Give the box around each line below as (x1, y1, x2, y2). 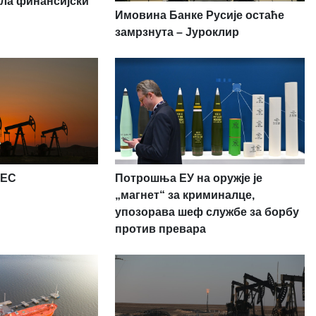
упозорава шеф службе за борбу (114, 206, 299, 219)
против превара (114, 223, 206, 236)
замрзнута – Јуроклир (114, 25, 239, 38)
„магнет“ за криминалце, (114, 189, 255, 202)
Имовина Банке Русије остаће (114, 8, 284, 21)
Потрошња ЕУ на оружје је (114, 172, 262, 185)
